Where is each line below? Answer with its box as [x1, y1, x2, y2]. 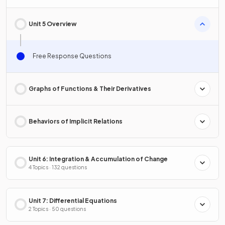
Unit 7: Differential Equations [29, 196, 117, 204]
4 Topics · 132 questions [29, 164, 87, 170]
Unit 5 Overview [29, 20, 77, 28]
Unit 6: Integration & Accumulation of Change [29, 155, 168, 163]
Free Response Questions [33, 52, 111, 60]
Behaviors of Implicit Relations [29, 117, 123, 125]
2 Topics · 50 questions [29, 205, 86, 212]
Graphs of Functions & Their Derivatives [29, 84, 151, 92]
